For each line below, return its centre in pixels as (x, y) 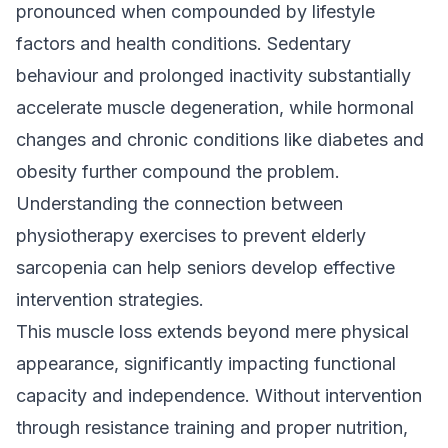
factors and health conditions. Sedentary (183, 43)
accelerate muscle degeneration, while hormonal (215, 107)
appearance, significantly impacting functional (206, 363)
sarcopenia (61, 267)
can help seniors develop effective (251, 267)
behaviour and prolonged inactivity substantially (213, 75)
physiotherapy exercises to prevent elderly (191, 235)
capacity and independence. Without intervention (219, 395)
